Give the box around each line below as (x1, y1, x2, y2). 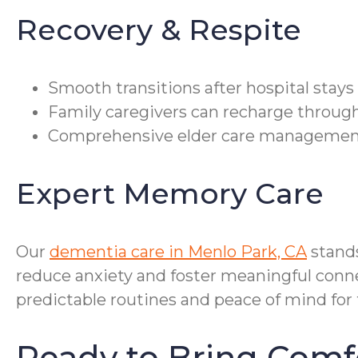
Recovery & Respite (16, 12, 301, 48)
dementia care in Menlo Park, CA (50, 242, 307, 262)
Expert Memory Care (16, 176, 324, 212)
